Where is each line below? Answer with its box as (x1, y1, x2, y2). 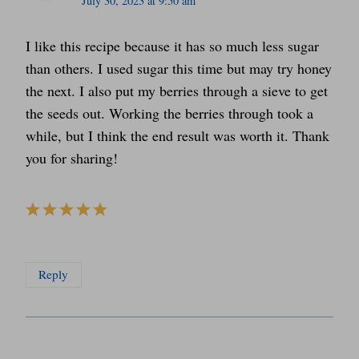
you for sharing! (26, 147, 118, 167)
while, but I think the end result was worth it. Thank (26, 125, 329, 145)
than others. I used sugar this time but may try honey (26, 58, 332, 78)
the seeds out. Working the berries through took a (26, 103, 313, 123)
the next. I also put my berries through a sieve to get (26, 80, 328, 100)
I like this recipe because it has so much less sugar (26, 35, 319, 55)
